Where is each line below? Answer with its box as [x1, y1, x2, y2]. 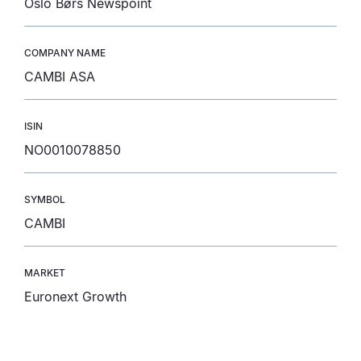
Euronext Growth [24, 288, 127, 305]
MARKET [24, 267, 65, 279]
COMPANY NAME [24, 47, 106, 59]
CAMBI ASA [24, 68, 95, 85]
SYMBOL [24, 193, 65, 205]
